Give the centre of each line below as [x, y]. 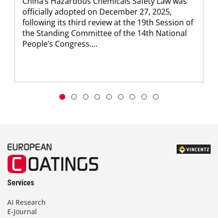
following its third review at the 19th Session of [108, 23]
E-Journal [22, 212]
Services [21, 183]
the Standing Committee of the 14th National [105, 33]
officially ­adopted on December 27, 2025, [97, 12]
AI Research [27, 202]
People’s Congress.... [60, 44]
